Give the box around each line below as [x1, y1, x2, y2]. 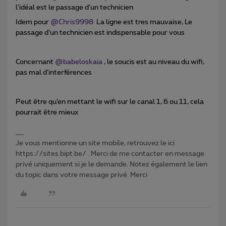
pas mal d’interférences [16, 69, 92, 77]
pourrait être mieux [16, 109, 78, 117]
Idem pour [16, 19, 50, 26]
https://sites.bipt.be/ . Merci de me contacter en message [16, 150, 204, 158]
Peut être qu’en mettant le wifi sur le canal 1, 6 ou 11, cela [16, 98, 204, 106]
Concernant [16, 59, 55, 66]
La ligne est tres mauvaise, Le [93, 19, 192, 26]
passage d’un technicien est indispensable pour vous [16, 29, 185, 37]
